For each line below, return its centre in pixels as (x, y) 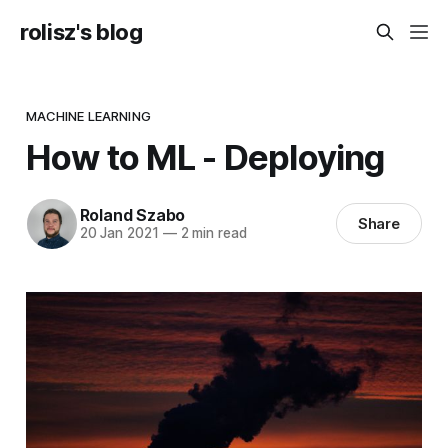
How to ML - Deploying (205, 156)
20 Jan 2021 (119, 233)
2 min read (211, 233)
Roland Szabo (132, 215)
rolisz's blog (81, 32)
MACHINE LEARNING (88, 115)
